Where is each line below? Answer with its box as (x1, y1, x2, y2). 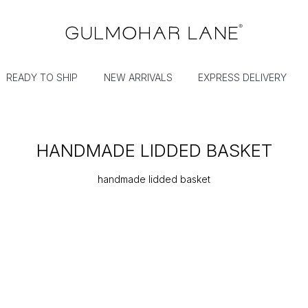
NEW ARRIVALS (103, 71, 173, 84)
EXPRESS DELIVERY (198, 71, 287, 84)
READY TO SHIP (6, 71, 78, 84)
